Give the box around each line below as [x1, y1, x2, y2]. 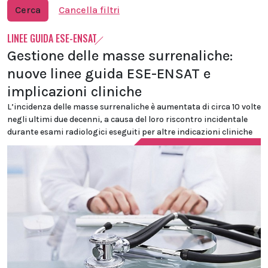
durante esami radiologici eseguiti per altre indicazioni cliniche [7, 127, 252, 137]
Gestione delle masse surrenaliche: [7, 47, 233, 64]
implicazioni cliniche [7, 83, 142, 100]
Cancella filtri [59, 4, 120, 16]
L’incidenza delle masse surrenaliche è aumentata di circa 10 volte [7, 102, 261, 112]
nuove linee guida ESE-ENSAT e [7, 65, 211, 82]
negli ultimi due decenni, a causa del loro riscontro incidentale [7, 114, 248, 124]
